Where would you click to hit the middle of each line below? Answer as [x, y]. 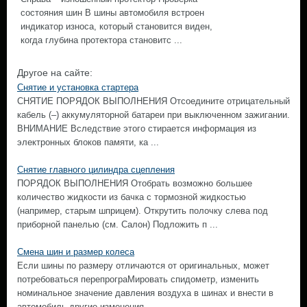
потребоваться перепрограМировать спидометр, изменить [138, 279]
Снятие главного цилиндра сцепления [96, 170]
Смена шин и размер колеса [76, 252]
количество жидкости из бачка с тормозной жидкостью [132, 197]
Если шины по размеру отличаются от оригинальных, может [143, 266]
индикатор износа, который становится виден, [116, 26]
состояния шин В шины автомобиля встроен [112, 13]
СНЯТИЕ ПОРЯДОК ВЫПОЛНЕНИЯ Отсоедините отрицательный [153, 101]
